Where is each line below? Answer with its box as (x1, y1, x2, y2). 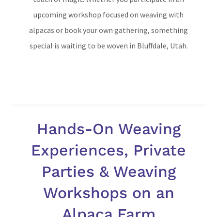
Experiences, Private (31, 141, 186, 159)
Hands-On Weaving (36, 120, 181, 138)
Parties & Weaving (41, 162, 176, 181)
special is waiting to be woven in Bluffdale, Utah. (29, 41, 188, 50)
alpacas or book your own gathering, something (29, 25, 188, 35)
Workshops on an (43, 184, 174, 202)
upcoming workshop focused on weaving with (33, 10, 184, 19)
